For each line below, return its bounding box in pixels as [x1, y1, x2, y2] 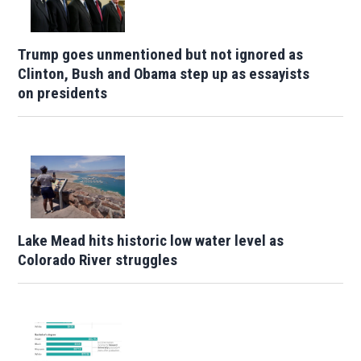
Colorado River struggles [18, 251, 178, 270]
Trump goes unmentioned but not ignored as [18, 45, 304, 64]
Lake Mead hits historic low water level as [18, 231, 284, 251]
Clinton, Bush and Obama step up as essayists [18, 64, 310, 84]
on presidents [18, 84, 108, 103]
